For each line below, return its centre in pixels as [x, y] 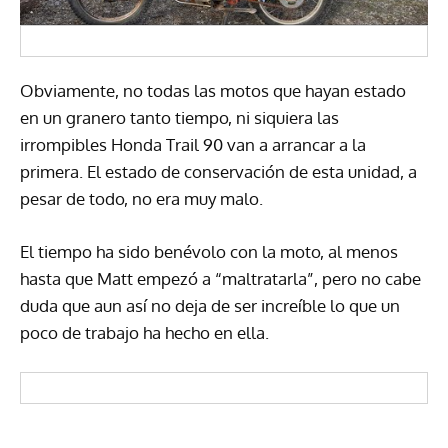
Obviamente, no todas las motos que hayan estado [213, 90]
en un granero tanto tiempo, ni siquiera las [179, 117]
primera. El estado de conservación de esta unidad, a [218, 171]
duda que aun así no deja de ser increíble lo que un [210, 305]
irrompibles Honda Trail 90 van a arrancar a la [193, 144]
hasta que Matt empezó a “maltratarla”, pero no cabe [220, 278]
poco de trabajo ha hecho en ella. [144, 332]
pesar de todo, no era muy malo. [141, 198]
